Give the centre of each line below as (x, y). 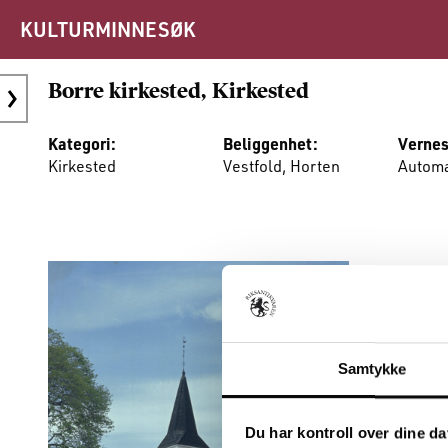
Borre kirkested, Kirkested (178, 90)
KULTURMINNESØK (107, 29)
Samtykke (372, 369)
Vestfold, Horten (281, 165)
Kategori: (82, 143)
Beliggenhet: (270, 143)
